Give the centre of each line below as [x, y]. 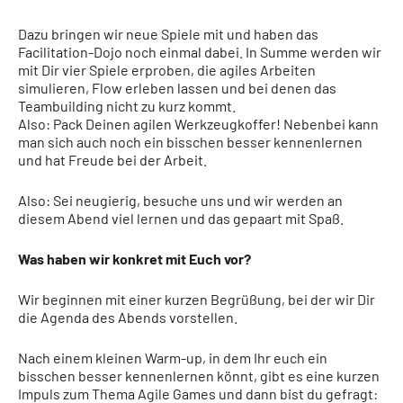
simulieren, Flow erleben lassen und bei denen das [177, 88]
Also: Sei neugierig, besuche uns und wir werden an [180, 200]
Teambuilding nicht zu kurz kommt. [127, 106]
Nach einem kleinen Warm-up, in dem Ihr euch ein [173, 358]
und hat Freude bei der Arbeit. [112, 160]
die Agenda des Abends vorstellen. [128, 317]
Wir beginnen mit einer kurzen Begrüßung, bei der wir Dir [197, 299]
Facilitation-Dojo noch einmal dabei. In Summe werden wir [200, 52]
